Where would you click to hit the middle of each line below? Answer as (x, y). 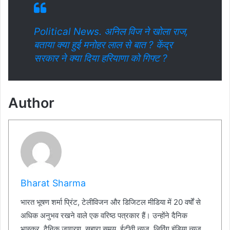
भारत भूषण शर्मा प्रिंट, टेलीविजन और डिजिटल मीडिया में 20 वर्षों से (110, 202)
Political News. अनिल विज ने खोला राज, (111, 32)
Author (31, 103)
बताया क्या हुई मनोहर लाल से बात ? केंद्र (103, 45)
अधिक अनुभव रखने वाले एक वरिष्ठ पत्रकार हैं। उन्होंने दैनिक (104, 216)
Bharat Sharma (53, 183)
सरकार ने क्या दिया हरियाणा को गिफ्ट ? (101, 59)
